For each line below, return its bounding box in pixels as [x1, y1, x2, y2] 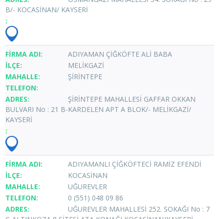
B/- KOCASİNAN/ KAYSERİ [5, 4, 88, 14]
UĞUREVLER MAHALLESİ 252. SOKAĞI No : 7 [68, 204, 210, 214]
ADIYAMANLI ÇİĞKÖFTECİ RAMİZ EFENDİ [68, 159, 201, 169]
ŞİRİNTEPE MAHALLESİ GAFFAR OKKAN [68, 94, 196, 104]
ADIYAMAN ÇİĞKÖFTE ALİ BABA [68, 49, 172, 59]
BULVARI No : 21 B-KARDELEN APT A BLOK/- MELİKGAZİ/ [5, 104, 191, 114]
